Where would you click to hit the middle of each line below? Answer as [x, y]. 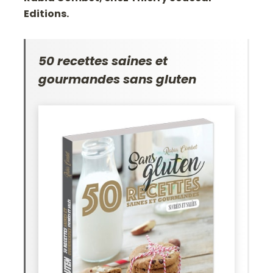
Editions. [47, 13]
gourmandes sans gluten [118, 79]
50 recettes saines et [103, 61]
